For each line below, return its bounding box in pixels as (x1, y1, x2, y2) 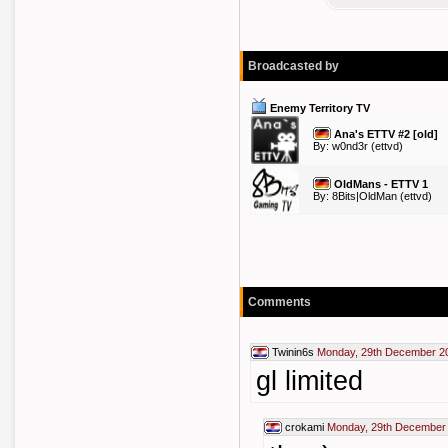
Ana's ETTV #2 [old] (334, 128, 438, 140)
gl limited (256, 366, 363, 396)
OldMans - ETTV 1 (334, 178, 428, 190)
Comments (248, 295, 311, 309)
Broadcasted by (248, 59, 339, 73)
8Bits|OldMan (332, 190, 397, 202)
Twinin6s (272, 346, 314, 358)
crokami (285, 421, 324, 433)
